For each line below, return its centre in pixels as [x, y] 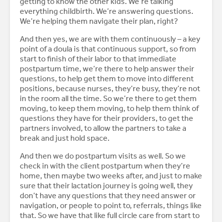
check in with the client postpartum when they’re [105, 166]
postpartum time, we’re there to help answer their [107, 69]
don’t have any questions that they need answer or [108, 196]
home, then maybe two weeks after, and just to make [111, 176]
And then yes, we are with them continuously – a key [110, 39]
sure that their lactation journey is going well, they [106, 186]
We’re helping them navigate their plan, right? [100, 21]
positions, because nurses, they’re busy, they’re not [110, 89]
